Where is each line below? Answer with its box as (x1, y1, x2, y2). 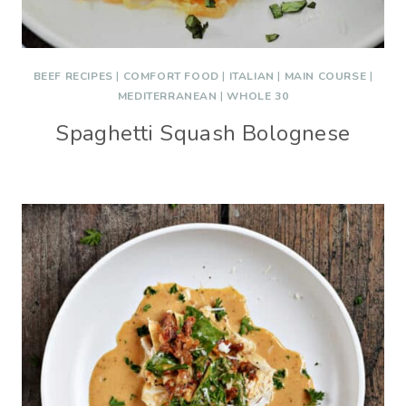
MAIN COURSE (284, 69, 367, 83)
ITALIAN (228, 69, 275, 83)
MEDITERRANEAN (117, 89, 217, 103)
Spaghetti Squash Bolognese (55, 119, 351, 148)
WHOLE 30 (227, 89, 289, 103)
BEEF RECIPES (33, 69, 113, 83)
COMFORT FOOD (122, 69, 219, 83)
